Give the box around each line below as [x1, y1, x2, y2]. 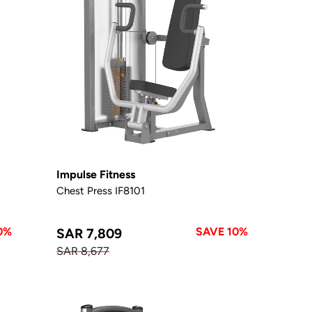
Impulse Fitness [56, 167, 136, 181]
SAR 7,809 [56, 225, 123, 241]
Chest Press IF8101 [56, 184, 146, 196]
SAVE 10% [196, 224, 249, 238]
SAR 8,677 [56, 244, 110, 258]
